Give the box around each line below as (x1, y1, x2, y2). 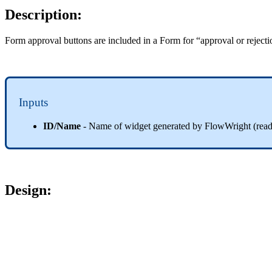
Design (5, 182, 47, 198)
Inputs (19, 96, 48, 109)
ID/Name (43, 120, 81, 131)
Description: (5, 7, 82, 23)
